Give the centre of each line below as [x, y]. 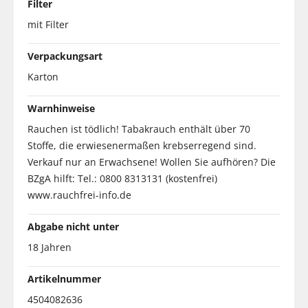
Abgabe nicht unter [73, 226]
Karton [43, 76]
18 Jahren [49, 247]
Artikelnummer [64, 278]
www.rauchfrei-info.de [79, 195]
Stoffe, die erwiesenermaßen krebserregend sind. [142, 145]
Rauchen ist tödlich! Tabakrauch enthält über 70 [139, 129]
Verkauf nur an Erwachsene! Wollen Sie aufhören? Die [152, 162]
